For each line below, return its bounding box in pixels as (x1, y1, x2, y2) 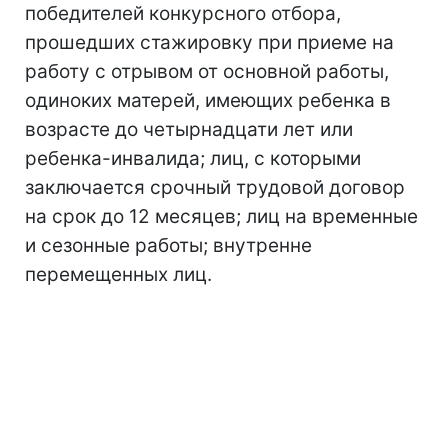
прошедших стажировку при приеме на (25, 31, 394, 54)
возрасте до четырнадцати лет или (25, 118, 353, 141)
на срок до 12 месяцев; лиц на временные (25, 205, 418, 228)
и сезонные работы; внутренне (25, 234, 312, 257)
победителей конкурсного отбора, (25, 2, 341, 25)
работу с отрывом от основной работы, (25, 60, 389, 83)
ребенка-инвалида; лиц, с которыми (25, 147, 361, 170)
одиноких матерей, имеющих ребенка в (25, 89, 391, 112)
